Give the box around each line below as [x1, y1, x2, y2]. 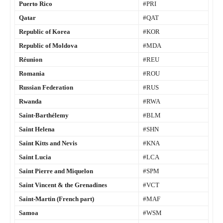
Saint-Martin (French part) [19, 195, 94, 203]
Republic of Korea [19, 28, 70, 36]
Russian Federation [19, 84, 73, 92]
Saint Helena [19, 125, 55, 133]
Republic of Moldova [19, 42, 78, 50]
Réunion [19, 56, 42, 64]
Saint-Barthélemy [19, 111, 69, 119]
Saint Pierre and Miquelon [19, 167, 93, 175]
